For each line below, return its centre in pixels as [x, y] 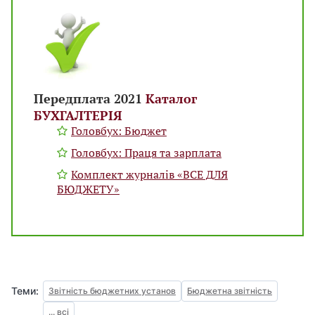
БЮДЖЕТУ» [88, 189]
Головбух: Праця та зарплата [146, 153]
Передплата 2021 [90, 99]
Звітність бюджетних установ [112, 291]
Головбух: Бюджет [119, 131]
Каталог [171, 99]
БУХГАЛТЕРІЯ [78, 116]
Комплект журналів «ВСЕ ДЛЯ [149, 175]
